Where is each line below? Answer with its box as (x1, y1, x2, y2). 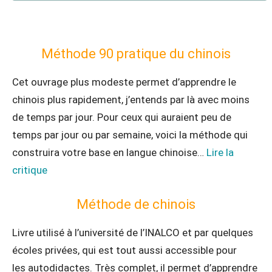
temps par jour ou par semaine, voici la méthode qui (12, 129, 248, 141)
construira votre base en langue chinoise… (12, 146, 206, 158)
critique (12, 164, 47, 176)
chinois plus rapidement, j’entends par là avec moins (12, 93, 250, 106)
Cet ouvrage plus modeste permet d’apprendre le (12, 76, 236, 88)
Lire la (206, 146, 234, 158)
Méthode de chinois (76, 197, 195, 212)
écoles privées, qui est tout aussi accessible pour (12, 244, 237, 256)
